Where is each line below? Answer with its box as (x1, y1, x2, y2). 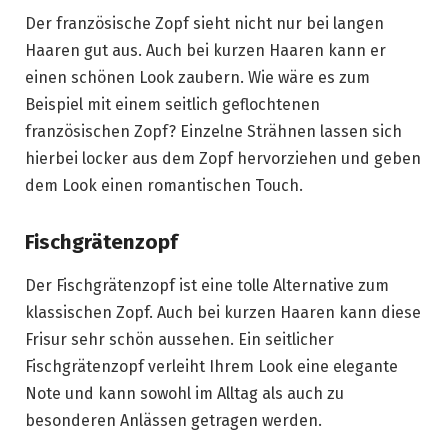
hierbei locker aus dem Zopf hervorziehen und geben (25, 149, 421, 169)
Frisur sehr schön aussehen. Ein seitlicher (25, 330, 334, 350)
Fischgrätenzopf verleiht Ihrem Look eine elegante (25, 357, 398, 377)
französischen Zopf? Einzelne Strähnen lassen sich (25, 122, 402, 142)
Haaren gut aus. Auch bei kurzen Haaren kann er (25, 41, 386, 61)
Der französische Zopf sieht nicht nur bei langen (25, 14, 384, 34)
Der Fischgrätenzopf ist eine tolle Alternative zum (25, 276, 389, 296)
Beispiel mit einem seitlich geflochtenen (25, 95, 320, 115)
